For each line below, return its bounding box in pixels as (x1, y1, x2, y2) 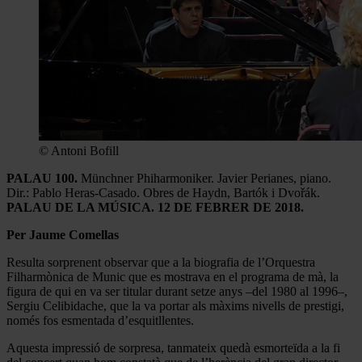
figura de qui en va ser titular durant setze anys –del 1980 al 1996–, (6, 284, 347, 298)
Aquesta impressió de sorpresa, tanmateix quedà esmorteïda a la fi (6, 340, 340, 355)
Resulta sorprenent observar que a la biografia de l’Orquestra (6, 255, 315, 269)
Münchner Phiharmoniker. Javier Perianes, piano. (78, 170, 331, 185)
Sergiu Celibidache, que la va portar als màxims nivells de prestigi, (6, 298, 344, 313)
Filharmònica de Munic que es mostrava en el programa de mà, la (6, 269, 339, 284)
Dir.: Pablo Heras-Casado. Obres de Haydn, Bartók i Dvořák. (6, 185, 320, 200)
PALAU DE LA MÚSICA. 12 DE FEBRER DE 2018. (6, 200, 304, 214)
